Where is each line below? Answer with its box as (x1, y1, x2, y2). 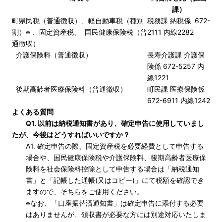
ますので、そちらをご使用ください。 (26, 187, 144, 196)
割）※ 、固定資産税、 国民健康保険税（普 (12, 28, 147, 36)
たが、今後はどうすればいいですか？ (12, 130, 130, 139)
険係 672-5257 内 (147, 62, 204, 70)
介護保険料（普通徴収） (12, 51, 92, 59)
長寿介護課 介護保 (147, 51, 205, 59)
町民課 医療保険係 (147, 85, 207, 93)
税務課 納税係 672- (147, 16, 210, 25)
